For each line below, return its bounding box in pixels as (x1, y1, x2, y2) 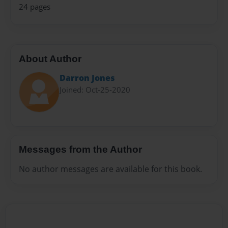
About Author (19, 53, 81, 65)
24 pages (19, 1, 50, 12)
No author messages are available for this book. (19, 163, 202, 175)
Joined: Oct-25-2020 (60, 84, 130, 95)
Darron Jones (60, 72, 115, 83)
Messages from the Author (19, 144, 142, 155)
